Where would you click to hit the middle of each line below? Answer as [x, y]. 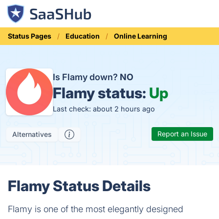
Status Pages [30, 36]
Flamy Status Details [79, 186]
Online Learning [141, 36]
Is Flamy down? [86, 77]
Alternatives [32, 134]
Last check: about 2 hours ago [104, 109]
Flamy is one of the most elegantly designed [96, 209]
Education [83, 36]
